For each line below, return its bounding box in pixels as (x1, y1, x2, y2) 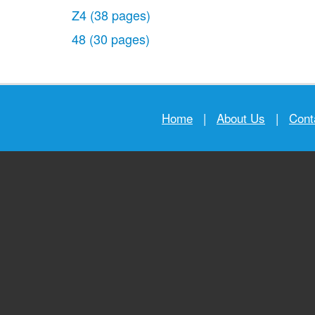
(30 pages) (89, 30, 150, 48)
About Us (217, 109, 265, 127)
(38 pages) (90, 6, 150, 24)
